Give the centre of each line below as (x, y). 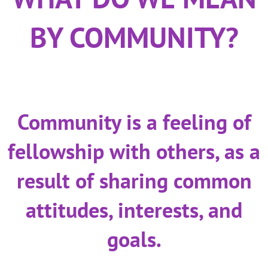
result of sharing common (134, 181)
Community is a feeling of (134, 122)
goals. (134, 239)
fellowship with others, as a (134, 151)
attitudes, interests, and (134, 210)
